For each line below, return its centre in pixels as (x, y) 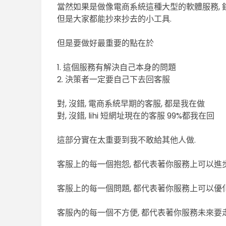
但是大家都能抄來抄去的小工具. (115, 19)
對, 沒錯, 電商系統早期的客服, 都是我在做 (131, 104)
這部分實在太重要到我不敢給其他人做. (127, 140)
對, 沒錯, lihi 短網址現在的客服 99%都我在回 (136, 116)
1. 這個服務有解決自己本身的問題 (117, 68)
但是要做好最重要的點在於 (106, 43)
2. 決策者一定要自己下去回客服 (114, 80)
